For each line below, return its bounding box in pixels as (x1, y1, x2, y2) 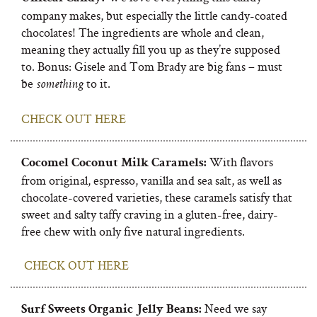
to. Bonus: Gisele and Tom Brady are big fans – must (21, 58, 282, 74)
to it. (83, 75, 113, 91)
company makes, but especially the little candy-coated (21, 7, 287, 23)
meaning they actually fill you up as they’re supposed (21, 41, 280, 57)
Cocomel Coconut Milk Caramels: (21, 157, 207, 170)
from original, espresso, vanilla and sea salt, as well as (21, 172, 282, 188)
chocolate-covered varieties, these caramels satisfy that (21, 189, 292, 205)
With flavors (207, 154, 273, 170)
